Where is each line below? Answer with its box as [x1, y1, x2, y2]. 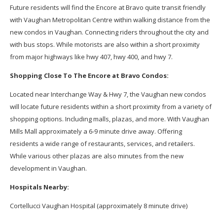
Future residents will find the [9, 3, 96, 12]
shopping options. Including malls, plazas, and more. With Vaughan [9, 114, 209, 124]
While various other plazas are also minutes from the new [9, 151, 184, 161]
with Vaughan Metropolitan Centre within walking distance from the [9, 15, 210, 25]
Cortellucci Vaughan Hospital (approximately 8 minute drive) [9, 201, 187, 211]
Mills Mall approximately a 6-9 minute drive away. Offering [9, 127, 182, 136]
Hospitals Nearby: [9, 183, 69, 192]
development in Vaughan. [9, 164, 88, 173]
